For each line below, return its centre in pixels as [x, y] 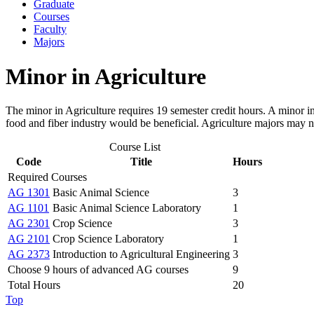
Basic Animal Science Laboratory [127, 208]
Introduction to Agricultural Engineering [141, 254]
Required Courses [47, 177]
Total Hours [34, 285]
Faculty [50, 29]
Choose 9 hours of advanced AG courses [98, 270]
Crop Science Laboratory [108, 239]
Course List [135, 147]
